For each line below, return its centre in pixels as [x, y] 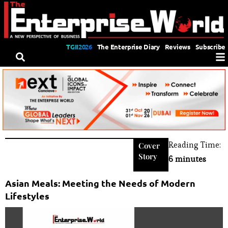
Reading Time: [195, 145]
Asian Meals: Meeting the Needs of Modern [100, 183]
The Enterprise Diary [128, 46]
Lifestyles [27, 195]
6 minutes [188, 159]
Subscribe [210, 46]
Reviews [177, 46]
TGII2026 [79, 46]
